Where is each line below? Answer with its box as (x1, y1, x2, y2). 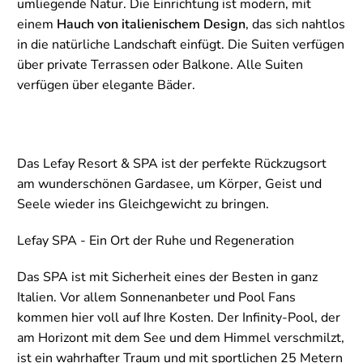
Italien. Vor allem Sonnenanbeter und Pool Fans (17, 288, 296, 306)
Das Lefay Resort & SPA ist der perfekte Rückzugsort (17, 154, 327, 173)
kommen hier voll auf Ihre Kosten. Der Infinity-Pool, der (17, 308, 340, 327)
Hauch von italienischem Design (57, 15, 246, 33)
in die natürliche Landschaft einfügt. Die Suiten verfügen (17, 35, 344, 53)
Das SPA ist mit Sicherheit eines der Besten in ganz (17, 267, 318, 286)
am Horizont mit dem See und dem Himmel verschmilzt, (17, 328, 344, 347)
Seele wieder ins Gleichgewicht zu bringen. (17, 194, 269, 213)
